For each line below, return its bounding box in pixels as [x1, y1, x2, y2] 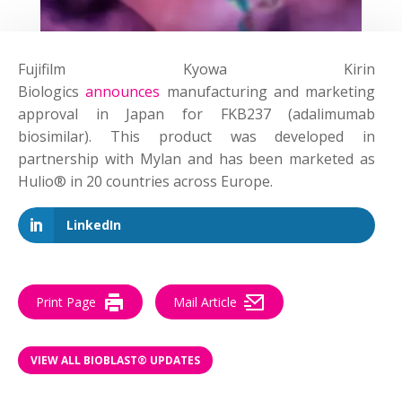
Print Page [36, 293, 96, 311]
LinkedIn [66, 216, 121, 234]
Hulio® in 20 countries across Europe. [18, 171, 273, 192]
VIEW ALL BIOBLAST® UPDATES [31, 352, 200, 368]
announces [85, 82, 161, 102]
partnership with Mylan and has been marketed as [18, 149, 376, 170]
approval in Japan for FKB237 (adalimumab [18, 104, 376, 125]
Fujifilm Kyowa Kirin [18, 59, 376, 80]
